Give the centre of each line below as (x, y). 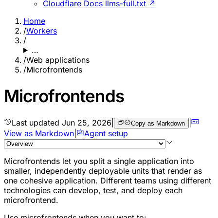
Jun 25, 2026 (87, 122)
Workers (42, 30)
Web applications (58, 60)
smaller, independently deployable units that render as (103, 171)
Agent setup (106, 133)
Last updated (37, 122)
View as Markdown (39, 133)
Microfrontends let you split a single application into (99, 161)
